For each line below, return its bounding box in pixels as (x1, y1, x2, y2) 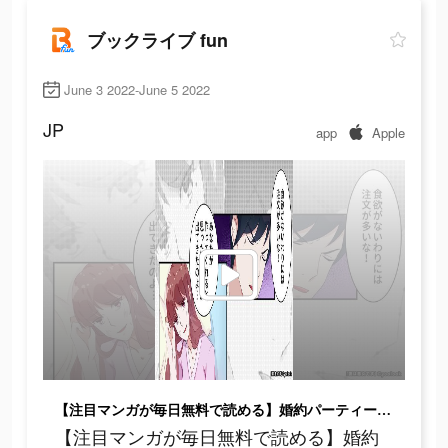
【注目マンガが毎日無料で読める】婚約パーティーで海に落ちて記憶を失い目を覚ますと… (377, 403, 391, 419)
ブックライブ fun (87, 26, 228, 53)
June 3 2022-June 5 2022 (64, 80, 210, 100)
